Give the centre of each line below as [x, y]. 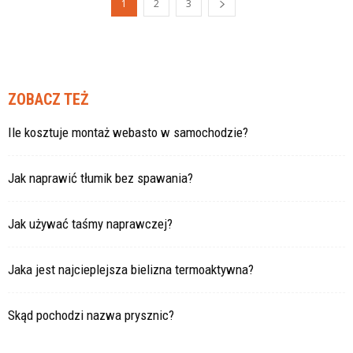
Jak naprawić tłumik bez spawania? [100, 178]
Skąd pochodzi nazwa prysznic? [91, 315]
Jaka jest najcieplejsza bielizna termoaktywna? [131, 269]
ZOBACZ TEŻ [48, 99]
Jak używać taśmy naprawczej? [90, 224]
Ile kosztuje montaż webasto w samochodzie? [128, 132]
